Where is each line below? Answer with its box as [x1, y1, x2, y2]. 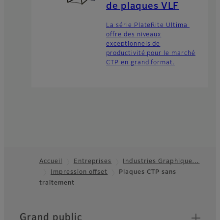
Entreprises [73, 159, 112, 165]
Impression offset [51, 169, 108, 176]
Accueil [39, 159, 62, 165]
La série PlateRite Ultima [106, 23, 190, 29]
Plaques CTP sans [119, 169, 176, 176]
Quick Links [19, 209, 74, 219]
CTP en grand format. [106, 60, 175, 66]
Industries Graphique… [123, 159, 200, 165]
